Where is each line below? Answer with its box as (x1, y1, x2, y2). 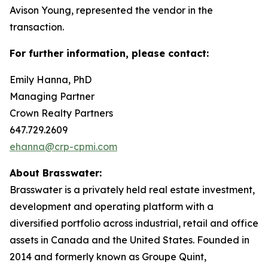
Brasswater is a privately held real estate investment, (10, 184, 255, 196)
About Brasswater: (10, 167, 102, 179)
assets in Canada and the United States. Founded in (10, 234, 249, 246)
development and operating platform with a (10, 200, 214, 212)
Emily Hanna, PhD (10, 74, 96, 86)
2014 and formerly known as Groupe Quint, (10, 251, 206, 263)
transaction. (10, 21, 64, 33)
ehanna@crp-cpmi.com (10, 141, 117, 153)
